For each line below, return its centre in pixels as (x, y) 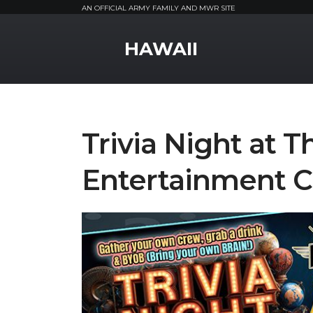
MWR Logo (112, 37)
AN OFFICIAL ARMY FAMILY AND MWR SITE (159, 8)
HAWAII (161, 49)
